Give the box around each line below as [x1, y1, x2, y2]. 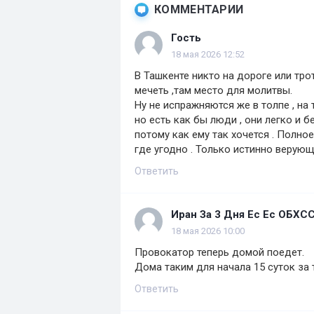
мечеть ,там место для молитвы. [135, 84, 292, 97]
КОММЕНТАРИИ [154, 3, 244, 17]
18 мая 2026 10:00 [171, 226, 245, 237]
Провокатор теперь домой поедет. [135, 246, 304, 259]
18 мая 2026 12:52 [171, 49, 245, 60]
